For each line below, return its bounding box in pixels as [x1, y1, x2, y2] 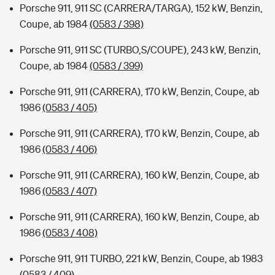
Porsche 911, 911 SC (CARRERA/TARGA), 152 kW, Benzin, [20, 2, 263, 14]
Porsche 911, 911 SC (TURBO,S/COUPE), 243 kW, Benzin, [20, 44, 261, 55]
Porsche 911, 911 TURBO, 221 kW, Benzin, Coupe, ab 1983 [20, 253, 263, 264]
